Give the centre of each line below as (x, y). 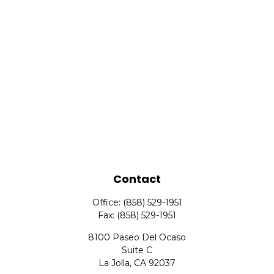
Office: (107, 202)
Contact (137, 179)
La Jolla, (115, 263)
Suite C (137, 250)
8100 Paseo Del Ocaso (137, 237)
